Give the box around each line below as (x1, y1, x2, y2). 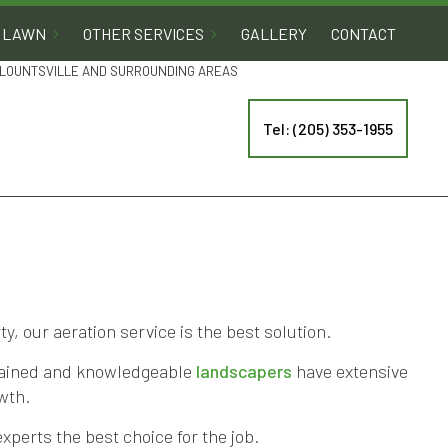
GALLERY (240, 24, 307, 43)
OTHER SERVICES (82, 24, 204, 43)
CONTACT (330, 24, 396, 43)
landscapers (196, 360, 292, 383)
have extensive (292, 360, 408, 383)
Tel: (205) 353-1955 (262, 118, 393, 138)
